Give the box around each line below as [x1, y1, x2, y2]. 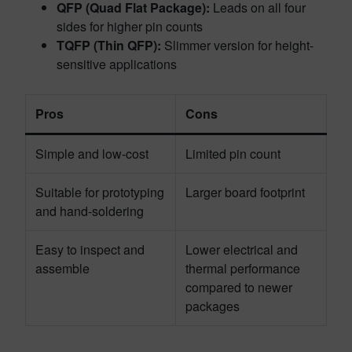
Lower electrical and [185, 240, 298, 258]
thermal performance [185, 259, 300, 277]
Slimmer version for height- [161, 36, 313, 54]
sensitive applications [57, 55, 177, 73]
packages [185, 297, 240, 315]
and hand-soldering [35, 202, 144, 220]
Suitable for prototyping [35, 183, 164, 201]
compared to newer [185, 278, 292, 296]
